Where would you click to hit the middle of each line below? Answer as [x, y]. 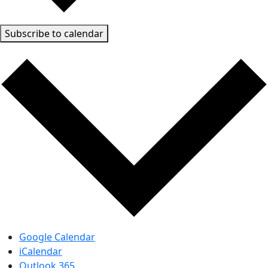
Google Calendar [57, 237]
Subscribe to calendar [54, 33]
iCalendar [41, 252]
